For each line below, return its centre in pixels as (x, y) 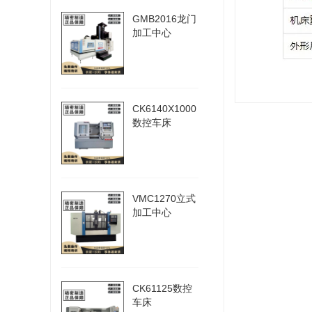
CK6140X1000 (164, 109)
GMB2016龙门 (164, 19)
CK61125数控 (162, 288)
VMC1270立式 (164, 198)
